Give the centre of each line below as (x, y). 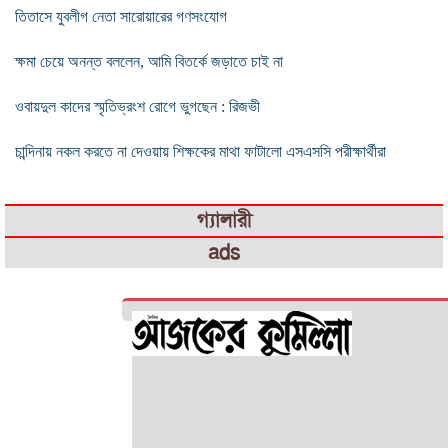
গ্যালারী (224, 220)
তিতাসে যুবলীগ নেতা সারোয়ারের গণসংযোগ (121, 16)
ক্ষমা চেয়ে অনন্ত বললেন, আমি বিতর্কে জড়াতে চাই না (149, 61)
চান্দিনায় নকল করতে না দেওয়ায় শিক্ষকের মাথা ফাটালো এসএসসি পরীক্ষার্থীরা (200, 151)
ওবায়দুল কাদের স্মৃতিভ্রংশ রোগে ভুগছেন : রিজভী (137, 106)
